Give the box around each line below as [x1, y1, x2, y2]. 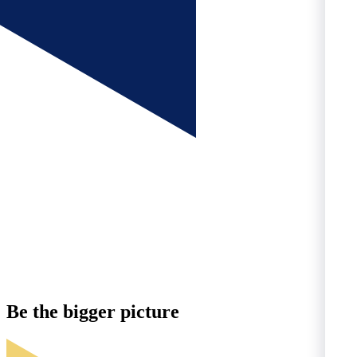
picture [116, 301, 179, 323]
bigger [63, 301, 116, 323]
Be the [6, 301, 63, 323]
